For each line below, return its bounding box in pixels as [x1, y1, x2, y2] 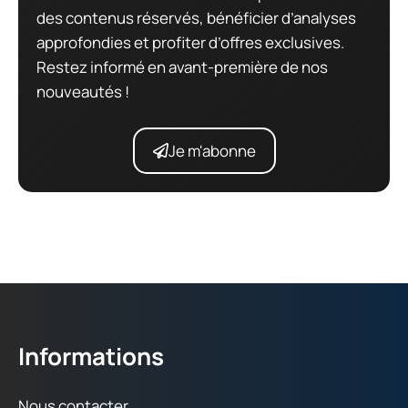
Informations [18, 339, 164, 372]
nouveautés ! [36, 81, 129, 103]
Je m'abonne [168, 139, 256, 161]
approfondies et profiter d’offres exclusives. [36, 32, 344, 54]
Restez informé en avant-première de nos [36, 56, 328, 78]
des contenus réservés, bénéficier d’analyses [36, 7, 356, 29]
